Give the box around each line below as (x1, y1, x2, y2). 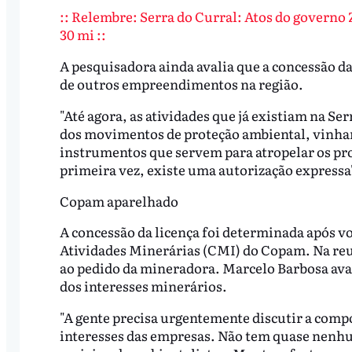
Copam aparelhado (59, 190, 178, 211)
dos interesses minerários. (59, 276, 229, 296)
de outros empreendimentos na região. (59, 73, 306, 93)
